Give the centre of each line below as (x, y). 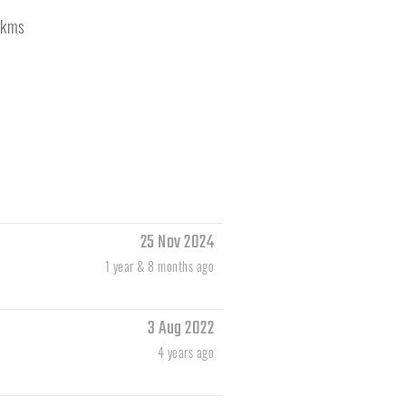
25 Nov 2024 (177, 243)
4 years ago (185, 353)
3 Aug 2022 (181, 329)
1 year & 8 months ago (159, 266)
